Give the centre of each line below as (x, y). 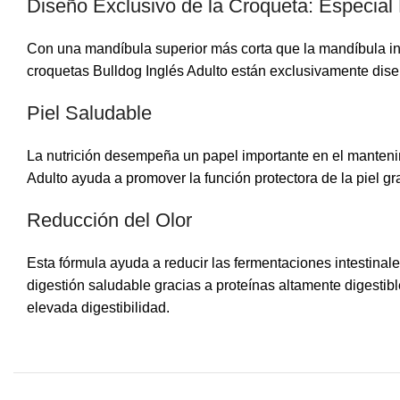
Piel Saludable (89, 112)
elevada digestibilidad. (98, 307)
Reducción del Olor (109, 220)
